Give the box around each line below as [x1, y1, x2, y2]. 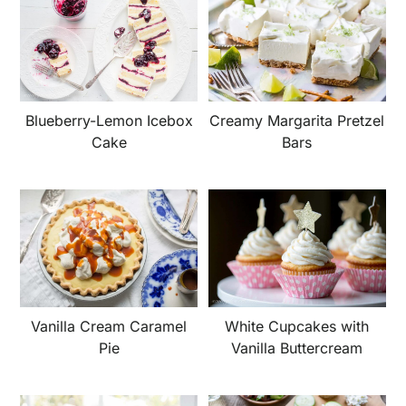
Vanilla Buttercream [231, 339, 363, 358]
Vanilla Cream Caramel [31, 317, 188, 336]
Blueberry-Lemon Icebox [24, 111, 193, 130]
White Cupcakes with [225, 317, 370, 336]
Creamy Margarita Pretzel [209, 111, 385, 130]
